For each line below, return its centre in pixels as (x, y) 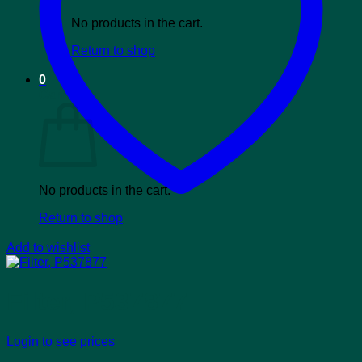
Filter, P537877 (97, 302)
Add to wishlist (48, 248)
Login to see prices (61, 341)
